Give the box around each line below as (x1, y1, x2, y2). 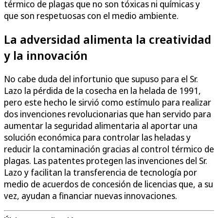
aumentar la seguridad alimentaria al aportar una (4, 120, 198, 132)
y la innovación (4, 47, 88, 64)
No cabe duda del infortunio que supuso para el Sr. (4, 73, 198, 85)
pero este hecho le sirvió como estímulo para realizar (4, 96, 211, 109)
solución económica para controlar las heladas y (4, 131, 191, 144)
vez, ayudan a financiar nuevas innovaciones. (4, 190, 177, 202)
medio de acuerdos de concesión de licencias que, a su (4, 178, 213, 190)
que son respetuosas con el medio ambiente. (4, 10, 179, 22)
